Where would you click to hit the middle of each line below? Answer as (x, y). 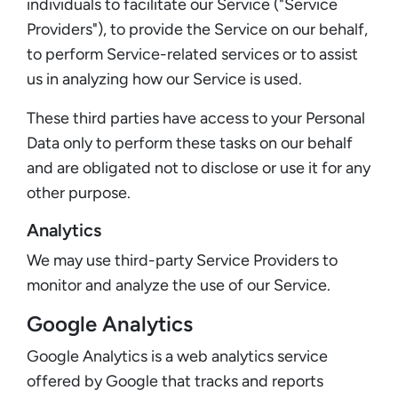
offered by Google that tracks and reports (175, 381)
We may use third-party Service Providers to (182, 260)
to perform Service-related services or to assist (192, 54)
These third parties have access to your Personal (196, 118)
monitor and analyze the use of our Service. (179, 285)
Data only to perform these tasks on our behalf (190, 143)
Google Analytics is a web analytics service (177, 356)
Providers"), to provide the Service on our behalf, (197, 29)
